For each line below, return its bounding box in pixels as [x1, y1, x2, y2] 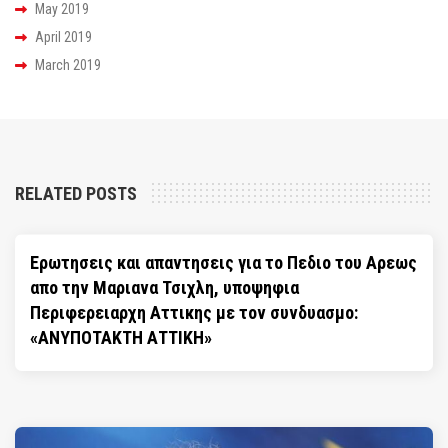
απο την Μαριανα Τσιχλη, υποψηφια [30, 276, 299, 298]
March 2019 [35, 57, 101, 74]
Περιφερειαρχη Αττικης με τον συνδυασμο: [30, 301, 358, 323]
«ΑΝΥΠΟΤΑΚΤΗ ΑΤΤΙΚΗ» [30, 326, 212, 348]
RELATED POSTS [15, 183, 137, 205]
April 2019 [35, 29, 92, 46]
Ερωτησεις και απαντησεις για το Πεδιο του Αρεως [30, 251, 417, 273]
